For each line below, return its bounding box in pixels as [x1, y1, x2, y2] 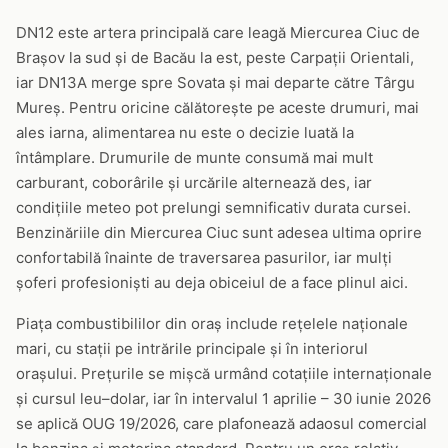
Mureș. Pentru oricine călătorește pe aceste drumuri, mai [16, 98, 419, 117]
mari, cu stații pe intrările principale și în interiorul [16, 339, 368, 358]
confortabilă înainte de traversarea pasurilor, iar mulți [16, 248, 392, 267]
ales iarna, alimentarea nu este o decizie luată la [16, 123, 354, 142]
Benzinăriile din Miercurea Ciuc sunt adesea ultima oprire [16, 223, 422, 242]
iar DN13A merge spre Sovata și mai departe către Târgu [16, 73, 415, 92]
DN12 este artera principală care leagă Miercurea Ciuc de [16, 23, 420, 42]
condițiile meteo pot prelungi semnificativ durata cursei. [16, 198, 411, 217]
